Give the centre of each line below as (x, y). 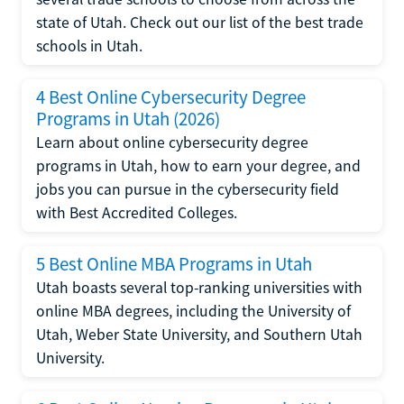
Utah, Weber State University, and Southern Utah (199, 335)
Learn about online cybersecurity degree (172, 142)
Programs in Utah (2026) (128, 119)
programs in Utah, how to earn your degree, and (198, 166)
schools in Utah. (89, 46)
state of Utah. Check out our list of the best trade (200, 23)
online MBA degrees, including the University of (193, 311)
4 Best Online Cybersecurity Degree (171, 97)
